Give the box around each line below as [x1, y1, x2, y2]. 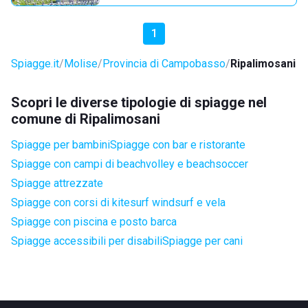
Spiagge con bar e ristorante [110, 138, 245, 151]
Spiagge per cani [162, 234, 243, 247]
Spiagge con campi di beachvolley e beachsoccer [11, 157, 248, 170]
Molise [64, 57, 98, 70]
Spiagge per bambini [11, 138, 110, 151]
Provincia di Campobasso [102, 57, 225, 70]
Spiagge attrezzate [11, 177, 103, 190]
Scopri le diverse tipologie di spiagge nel [11, 94, 267, 111]
